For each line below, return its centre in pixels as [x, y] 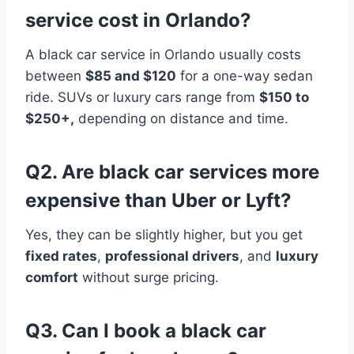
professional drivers [172, 256]
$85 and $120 [131, 76]
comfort [52, 278]
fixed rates [61, 256]
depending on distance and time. [181, 119]
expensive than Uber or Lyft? [158, 201]
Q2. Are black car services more [172, 172]
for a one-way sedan [245, 76]
